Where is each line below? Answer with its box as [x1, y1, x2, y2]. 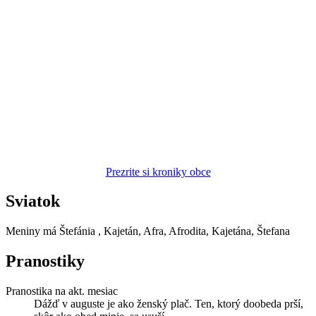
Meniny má [6, 225, 59, 238]
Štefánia [59, 225, 95, 238]
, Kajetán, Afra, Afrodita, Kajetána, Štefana [98, 225, 290, 238]
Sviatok [6, 192, 60, 211]
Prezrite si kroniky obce [105, 165, 211, 178]
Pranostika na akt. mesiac [6, 285, 118, 298]
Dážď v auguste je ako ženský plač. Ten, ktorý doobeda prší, [34, 298, 303, 310]
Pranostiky [6, 252, 85, 271]
